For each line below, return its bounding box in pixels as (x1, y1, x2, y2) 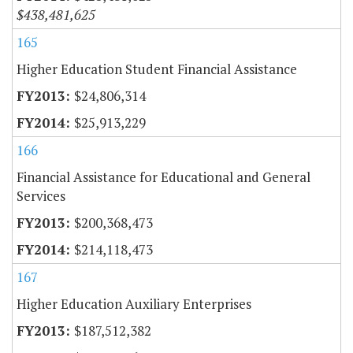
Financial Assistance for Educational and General (17, 168, 310, 187)
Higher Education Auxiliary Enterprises (17, 295, 251, 314)
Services (17, 187, 65, 206)
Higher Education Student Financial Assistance (17, 60, 297, 79)
